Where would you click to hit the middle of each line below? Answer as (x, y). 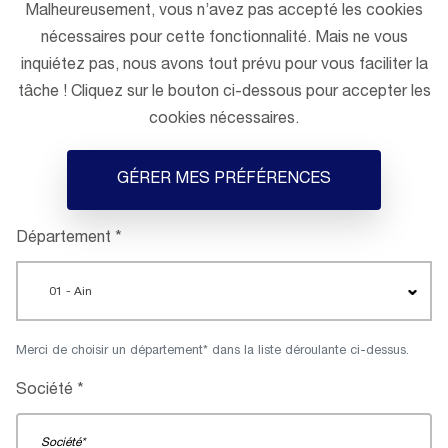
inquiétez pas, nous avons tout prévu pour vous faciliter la (224, 65)
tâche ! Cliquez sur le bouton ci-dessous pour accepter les (224, 92)
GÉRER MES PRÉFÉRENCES (224, 179)
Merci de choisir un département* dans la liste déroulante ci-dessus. (212, 351)
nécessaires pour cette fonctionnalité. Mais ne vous (224, 38)
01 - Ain (70, 292)
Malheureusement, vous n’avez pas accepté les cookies (224, 11)
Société (44, 390)
